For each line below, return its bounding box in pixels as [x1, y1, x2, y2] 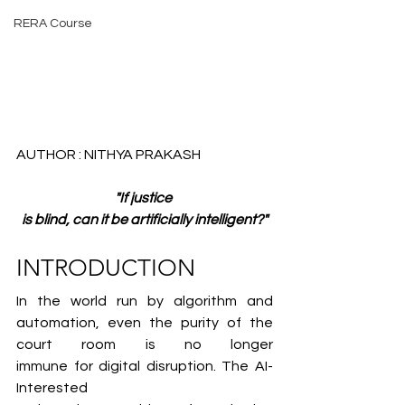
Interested [16, 380, 88, 395]
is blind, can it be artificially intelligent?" [22, 212, 268, 227]
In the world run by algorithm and [16, 293, 273, 308]
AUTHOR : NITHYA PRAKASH [16, 146, 201, 162]
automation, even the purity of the [16, 315, 273, 330]
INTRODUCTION [16, 253, 195, 282]
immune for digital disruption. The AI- [16, 358, 273, 373]
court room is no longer [16, 336, 273, 352]
